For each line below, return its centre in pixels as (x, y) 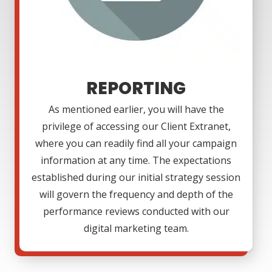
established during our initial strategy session (136, 178)
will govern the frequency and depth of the (136, 195)
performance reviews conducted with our (136, 212)
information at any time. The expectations (136, 161)
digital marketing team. (136, 229)
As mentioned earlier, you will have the (136, 110)
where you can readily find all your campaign (136, 144)
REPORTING (136, 89)
